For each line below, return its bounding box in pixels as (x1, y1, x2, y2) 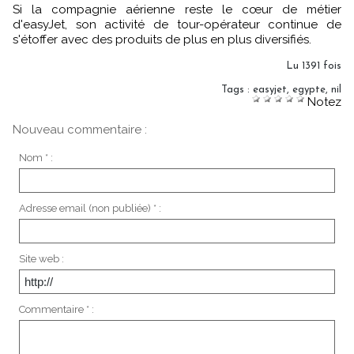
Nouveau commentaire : (13, 122, 147, 137)
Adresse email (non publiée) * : (18, 201, 161, 214)
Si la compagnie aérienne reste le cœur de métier (13, 2, 341, 17)
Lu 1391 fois (286, 60, 341, 71)
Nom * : (18, 151, 53, 164)
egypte (292, 84, 326, 95)
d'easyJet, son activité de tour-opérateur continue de (13, 17, 341, 32)
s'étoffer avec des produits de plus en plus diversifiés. (13, 32, 311, 47)
